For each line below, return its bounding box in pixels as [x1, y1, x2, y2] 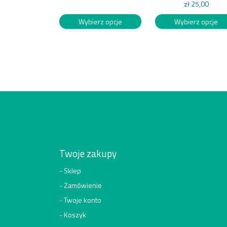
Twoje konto [64, 195, 101, 206]
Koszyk [64, 209, 86, 220]
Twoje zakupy [59, 146, 117, 161]
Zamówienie [64, 180, 102, 191]
